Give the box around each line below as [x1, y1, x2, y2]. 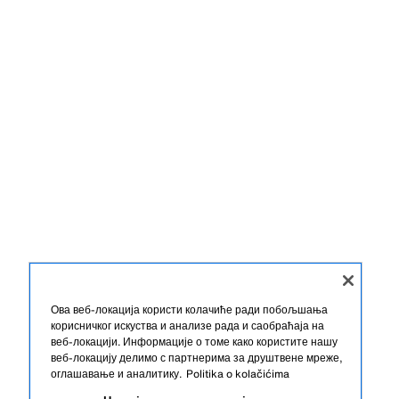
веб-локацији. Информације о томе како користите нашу [51, 334, 338, 349]
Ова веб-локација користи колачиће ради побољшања [51, 302, 328, 317]
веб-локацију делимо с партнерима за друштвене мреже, [51, 350, 343, 365]
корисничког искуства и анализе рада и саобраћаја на [51, 318, 324, 333]
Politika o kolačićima [186, 366, 289, 381]
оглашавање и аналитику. [51, 366, 182, 381]
